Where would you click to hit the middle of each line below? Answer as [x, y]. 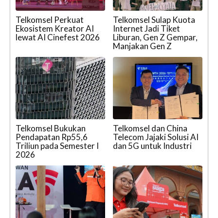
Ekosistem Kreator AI [55, 28]
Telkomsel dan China [150, 128]
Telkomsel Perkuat [50, 19]
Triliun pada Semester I [57, 146]
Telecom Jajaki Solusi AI [156, 137]
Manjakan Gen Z [142, 46]
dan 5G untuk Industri [152, 146]
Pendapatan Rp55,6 [52, 137]
